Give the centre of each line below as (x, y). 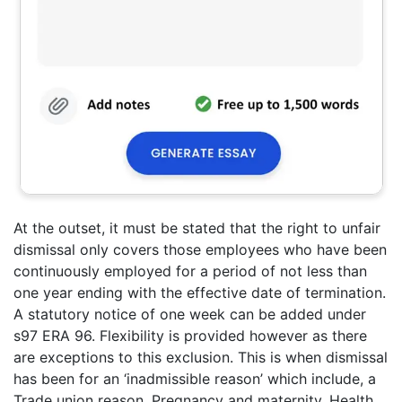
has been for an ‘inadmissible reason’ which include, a (195, 379)
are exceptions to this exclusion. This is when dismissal (201, 358)
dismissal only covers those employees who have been (200, 250)
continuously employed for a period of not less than (190, 271)
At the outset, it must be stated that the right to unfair (197, 228)
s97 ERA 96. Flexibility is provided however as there (190, 336)
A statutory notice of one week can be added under (190, 315)
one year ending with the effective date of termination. (200, 293)
